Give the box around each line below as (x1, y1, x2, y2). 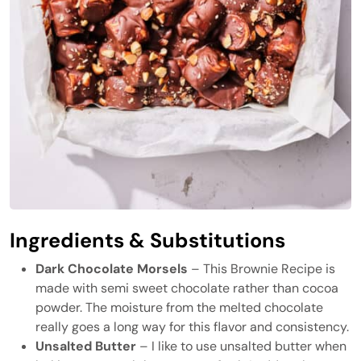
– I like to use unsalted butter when (136, 338, 346, 355)
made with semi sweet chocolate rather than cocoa (35, 280, 338, 297)
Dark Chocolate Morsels (35, 260, 188, 277)
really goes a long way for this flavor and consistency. (35, 318, 349, 335)
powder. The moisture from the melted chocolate (35, 299, 323, 316)
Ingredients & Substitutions (10, 227, 285, 254)
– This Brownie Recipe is (188, 260, 335, 277)
